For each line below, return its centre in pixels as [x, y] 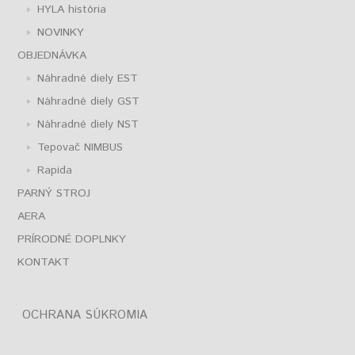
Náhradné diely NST [88, 125]
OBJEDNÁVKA [52, 56]
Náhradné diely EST [88, 79]
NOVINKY [61, 33]
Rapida [55, 171]
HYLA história [72, 10]
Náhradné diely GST [89, 102]
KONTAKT [44, 263]
